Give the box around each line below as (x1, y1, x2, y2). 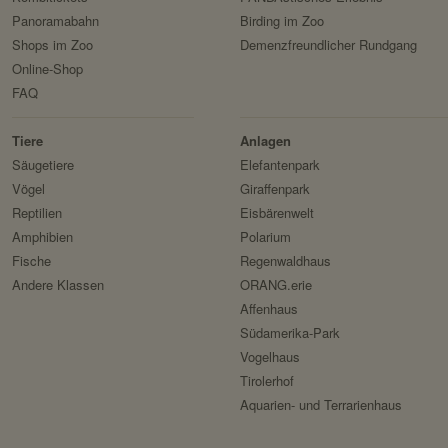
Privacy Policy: (314, 21, 407, 43)
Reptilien (12, 203, 62, 223)
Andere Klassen (12, 275, 104, 295)
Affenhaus (239, 299, 298, 319)
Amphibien (12, 227, 73, 247)
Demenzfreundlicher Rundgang (239, 35, 417, 55)
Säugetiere (12, 155, 74, 175)
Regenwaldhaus (239, 251, 331, 271)
